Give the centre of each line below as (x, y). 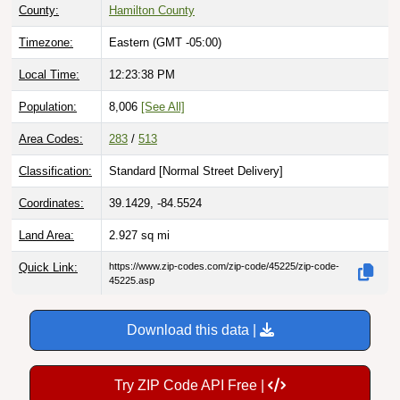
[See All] (163, 106)
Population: (48, 106)
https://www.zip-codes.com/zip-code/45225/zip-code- (224, 266)
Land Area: (46, 235)
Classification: (55, 171)
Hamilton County (152, 10)
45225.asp (132, 280)
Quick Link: (48, 267)
